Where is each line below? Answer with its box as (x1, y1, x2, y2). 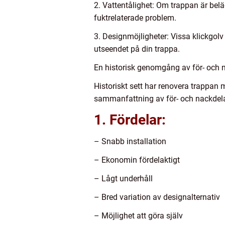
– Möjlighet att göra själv (94, 211, 183, 221)
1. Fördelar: (94, 111, 166, 129)
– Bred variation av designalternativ (94, 192, 220, 202)
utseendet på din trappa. (94, 44, 180, 54)
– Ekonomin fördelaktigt (94, 155, 180, 165)
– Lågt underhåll (94, 174, 153, 184)
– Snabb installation (94, 137, 166, 147)
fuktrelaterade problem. (94, 13, 176, 23)
